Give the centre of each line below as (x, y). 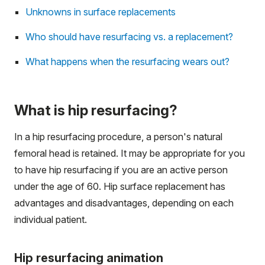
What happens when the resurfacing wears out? (127, 61)
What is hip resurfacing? (96, 110)
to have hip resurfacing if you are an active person (121, 169)
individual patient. (51, 219)
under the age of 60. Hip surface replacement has (120, 186)
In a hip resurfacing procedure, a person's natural (118, 136)
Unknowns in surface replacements (101, 12)
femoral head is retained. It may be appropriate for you (130, 153)
